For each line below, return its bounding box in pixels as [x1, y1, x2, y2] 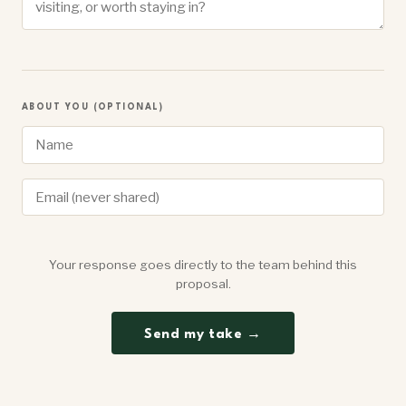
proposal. [175, 276, 231, 292]
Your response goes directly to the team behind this [49, 257, 357, 273]
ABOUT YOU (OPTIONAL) [22, 102, 164, 111]
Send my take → [144, 327, 262, 342]
